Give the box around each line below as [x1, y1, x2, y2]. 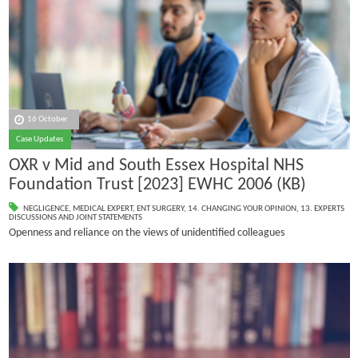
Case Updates [16, 135, 64, 145]
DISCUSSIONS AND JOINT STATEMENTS [8, 213, 142, 223]
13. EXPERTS [300, 205, 344, 214]
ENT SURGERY [136, 205, 184, 214]
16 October [27, 115, 69, 125]
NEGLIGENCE [22, 205, 69, 214]
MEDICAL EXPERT [72, 205, 133, 214]
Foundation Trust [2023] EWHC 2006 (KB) [8, 175, 306, 194]
